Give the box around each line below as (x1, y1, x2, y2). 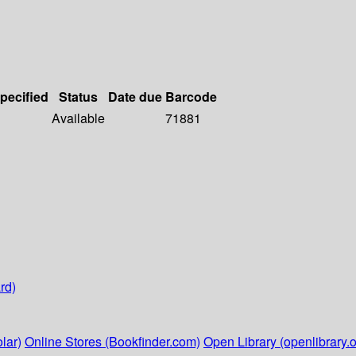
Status (59, 87, 98, 106)
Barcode (165, 87, 217, 106)
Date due (108, 87, 162, 106)
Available (52, 109, 105, 128)
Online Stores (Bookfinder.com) (25, 332, 200, 351)
